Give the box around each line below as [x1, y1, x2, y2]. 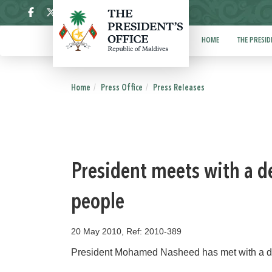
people [71, 192, 124, 214]
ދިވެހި [134, 7, 151, 19]
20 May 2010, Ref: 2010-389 [71, 226, 182, 236]
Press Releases [153, 84, 205, 92]
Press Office [101, 84, 143, 92]
